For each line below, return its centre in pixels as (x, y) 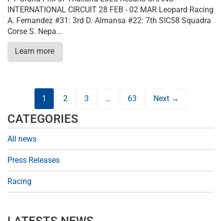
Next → (166, 98)
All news (22, 139)
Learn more (35, 51)
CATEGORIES (43, 119)
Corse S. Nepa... (35, 31)
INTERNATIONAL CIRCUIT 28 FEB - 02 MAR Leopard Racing (110, 10)
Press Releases (34, 160)
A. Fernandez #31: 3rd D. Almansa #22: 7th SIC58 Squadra (109, 20)
